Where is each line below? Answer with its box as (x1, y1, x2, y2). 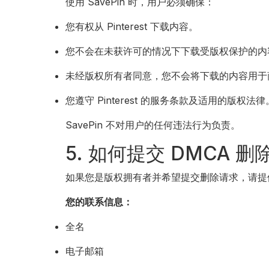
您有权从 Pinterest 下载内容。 (65, 20, 199, 32)
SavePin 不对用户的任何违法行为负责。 (65, 119, 241, 131)
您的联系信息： (65, 196, 133, 208)
